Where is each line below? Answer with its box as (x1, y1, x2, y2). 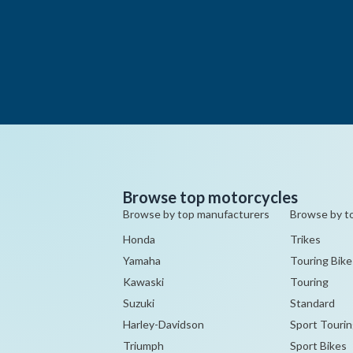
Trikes (289, 232, 321, 246)
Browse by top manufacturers (123, 207, 269, 221)
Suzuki (123, 296, 154, 310)
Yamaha (123, 254, 161, 267)
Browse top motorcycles (123, 188, 298, 206)
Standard (289, 296, 335, 310)
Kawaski (123, 275, 164, 288)
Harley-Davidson (123, 318, 204, 331)
